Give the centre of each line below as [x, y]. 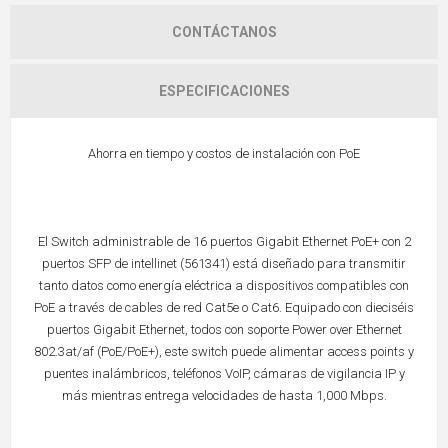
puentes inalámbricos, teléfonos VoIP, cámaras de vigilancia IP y [224, 374]
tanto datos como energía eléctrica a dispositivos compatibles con [224, 286]
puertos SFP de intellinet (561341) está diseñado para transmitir [224, 264]
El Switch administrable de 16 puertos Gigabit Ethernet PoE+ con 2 [224, 242]
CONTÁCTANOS [224, 32]
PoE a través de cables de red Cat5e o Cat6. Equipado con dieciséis [224, 308]
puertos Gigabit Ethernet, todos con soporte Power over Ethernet [224, 330]
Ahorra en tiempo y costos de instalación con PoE [224, 154]
